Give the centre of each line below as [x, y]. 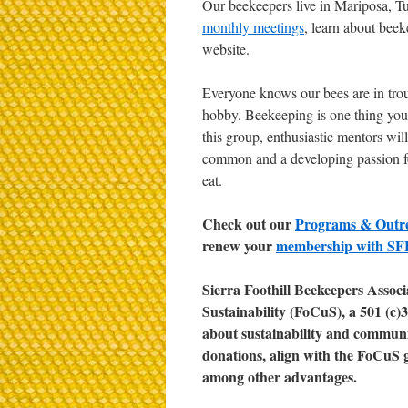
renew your [239, 245]
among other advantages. [280, 377]
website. [226, 49]
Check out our [249, 224]
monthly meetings [253, 27]
